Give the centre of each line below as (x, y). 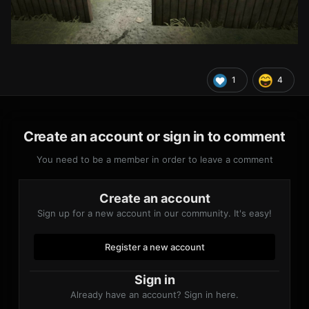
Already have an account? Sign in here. (154, 295)
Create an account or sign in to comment (154, 137)
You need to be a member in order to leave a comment (154, 160)
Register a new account (154, 247)
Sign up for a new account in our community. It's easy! (154, 213)
